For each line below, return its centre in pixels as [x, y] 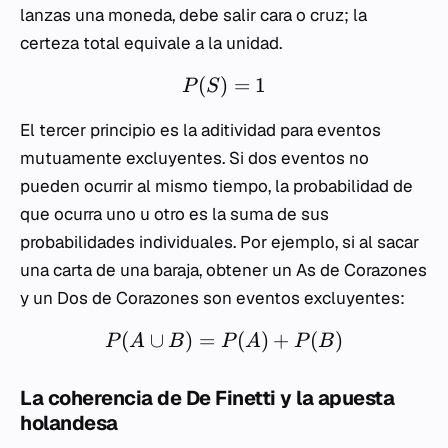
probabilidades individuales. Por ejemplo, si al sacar [219, 242]
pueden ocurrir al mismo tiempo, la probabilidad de [216, 186]
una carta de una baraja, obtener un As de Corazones [223, 270]
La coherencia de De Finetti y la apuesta [207, 398]
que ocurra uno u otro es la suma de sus [174, 214]
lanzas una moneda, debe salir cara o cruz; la [193, 15]
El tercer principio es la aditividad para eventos [200, 130]
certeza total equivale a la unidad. [151, 43]
